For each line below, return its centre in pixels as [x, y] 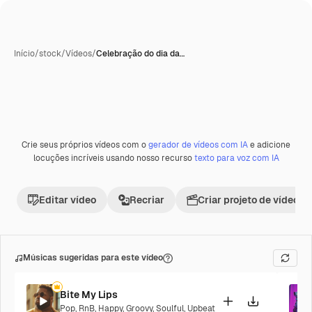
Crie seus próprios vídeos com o [85, 145]
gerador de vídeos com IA [198, 145]
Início [24, 54]
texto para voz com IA [236, 158]
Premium [48, 149]
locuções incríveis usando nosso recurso [114, 158]
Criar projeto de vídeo [248, 200]
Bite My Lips [89, 294]
